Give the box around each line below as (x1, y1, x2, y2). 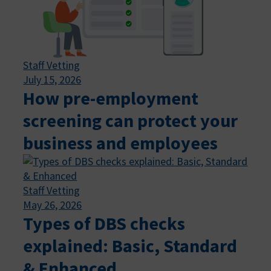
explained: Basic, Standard (23, 233, 238, 257)
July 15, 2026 (23, 72, 82, 87)
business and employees (23, 131, 218, 154)
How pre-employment (23, 86, 199, 109)
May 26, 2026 (23, 197, 82, 212)
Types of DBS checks (23, 211, 186, 235)
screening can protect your (23, 108, 238, 132)
